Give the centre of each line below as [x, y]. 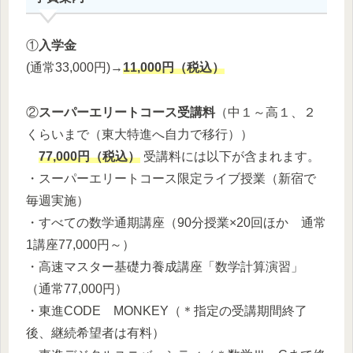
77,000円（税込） [89, 156]
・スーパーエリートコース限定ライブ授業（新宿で [171, 178]
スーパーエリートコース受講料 [127, 112]
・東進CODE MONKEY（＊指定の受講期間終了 [167, 310]
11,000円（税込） [174, 68]
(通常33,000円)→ [74, 68]
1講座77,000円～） [80, 244]
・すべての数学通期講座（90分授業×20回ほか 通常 [176, 222]
